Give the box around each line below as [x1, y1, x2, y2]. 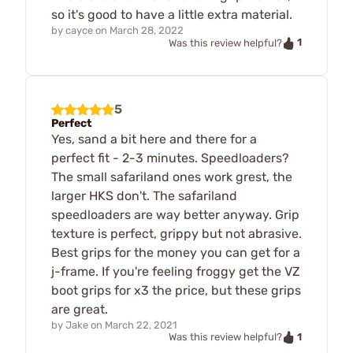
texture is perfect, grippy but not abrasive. [51, 225, 302, 241]
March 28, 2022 [110, 24, 184, 36]
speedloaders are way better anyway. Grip [51, 206, 299, 222]
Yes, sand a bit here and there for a [51, 131, 257, 147]
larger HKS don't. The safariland [51, 188, 237, 203]
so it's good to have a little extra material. [51, 7, 292, 22]
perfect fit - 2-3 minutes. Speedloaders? [51, 150, 289, 165]
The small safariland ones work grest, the [51, 169, 292, 184]
